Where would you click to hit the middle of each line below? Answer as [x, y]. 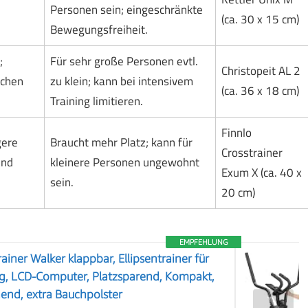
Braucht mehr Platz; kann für [121, 143]
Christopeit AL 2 [261, 71]
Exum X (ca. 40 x [261, 173]
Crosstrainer [252, 153]
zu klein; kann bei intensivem [121, 81]
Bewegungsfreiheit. [99, 30]
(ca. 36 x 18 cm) [260, 91]
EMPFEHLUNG [204, 242]
